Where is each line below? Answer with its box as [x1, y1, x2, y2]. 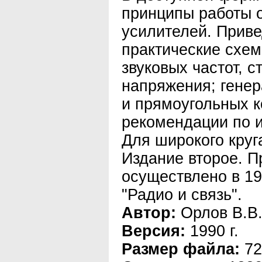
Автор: [122, 204, 176, 222]
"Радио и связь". [122, 186, 242, 204]
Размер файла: [122, 240, 240, 258]
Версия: [122, 222, 185, 240]
